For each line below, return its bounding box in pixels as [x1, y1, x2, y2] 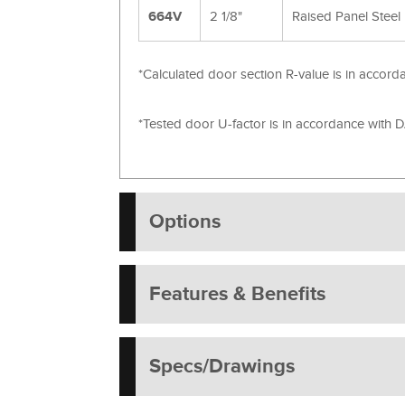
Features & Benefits [149, 281, 325, 306]
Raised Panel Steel [292, 8, 400, 24]
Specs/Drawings [149, 353, 295, 379]
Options [149, 209, 221, 234]
